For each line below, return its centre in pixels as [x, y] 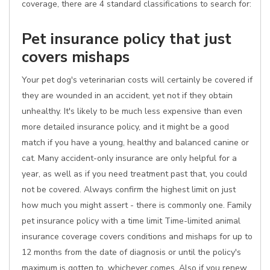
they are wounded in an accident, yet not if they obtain [127, 96]
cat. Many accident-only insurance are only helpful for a [129, 158]
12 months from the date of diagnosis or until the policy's [131, 252]
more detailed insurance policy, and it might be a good [125, 127]
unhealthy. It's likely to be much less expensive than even [132, 111]
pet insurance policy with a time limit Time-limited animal [131, 221]
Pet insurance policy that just [127, 39]
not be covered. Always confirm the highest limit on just [129, 190]
